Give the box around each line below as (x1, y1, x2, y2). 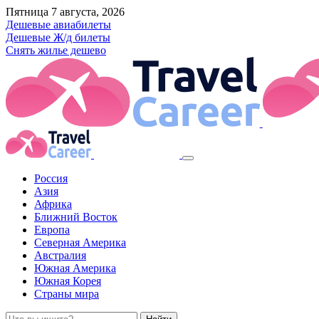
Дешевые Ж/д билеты (6, 31, 110, 43)
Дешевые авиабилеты (6, 19, 111, 31)
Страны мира (34, 287, 99, 300)
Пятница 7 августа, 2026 (6, 6, 125, 18)
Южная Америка (34, 261, 116, 274)
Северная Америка (34, 236, 126, 249)
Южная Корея (34, 274, 101, 287)
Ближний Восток (34, 210, 117, 223)
